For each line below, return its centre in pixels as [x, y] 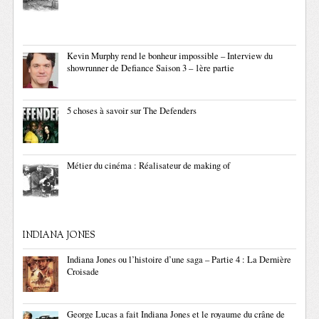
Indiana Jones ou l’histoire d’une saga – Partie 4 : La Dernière [179, 260]
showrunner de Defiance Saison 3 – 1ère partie [151, 68]
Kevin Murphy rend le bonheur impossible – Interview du [170, 56]
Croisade [83, 272]
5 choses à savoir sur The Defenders [132, 111]
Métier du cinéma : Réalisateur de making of [149, 166]
